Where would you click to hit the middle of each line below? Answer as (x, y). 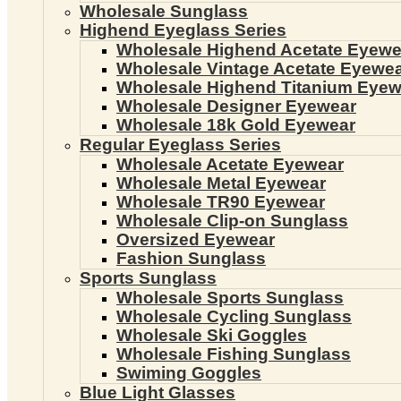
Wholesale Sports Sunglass (230, 298)
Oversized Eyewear (196, 239)
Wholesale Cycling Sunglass (234, 316)
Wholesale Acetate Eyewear (230, 164)
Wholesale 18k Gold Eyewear (236, 125)
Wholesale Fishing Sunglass (234, 354)
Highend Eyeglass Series (183, 30)
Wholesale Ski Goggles (212, 335)
